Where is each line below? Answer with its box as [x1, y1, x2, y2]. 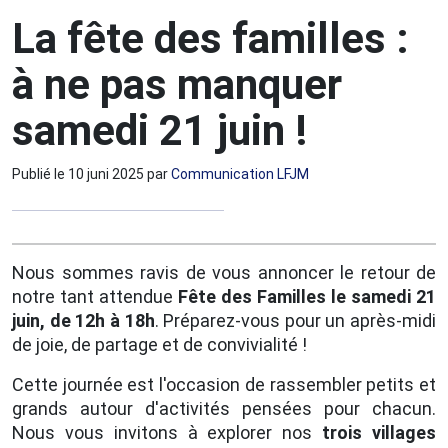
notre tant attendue [12, 285, 178, 307]
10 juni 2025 [68, 165, 144, 182]
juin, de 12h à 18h [12, 309, 155, 331]
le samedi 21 [331, 285, 436, 307]
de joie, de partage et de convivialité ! [12, 333, 307, 355]
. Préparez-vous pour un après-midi [154, 309, 436, 331]
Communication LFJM [171, 165, 309, 182]
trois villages [322, 421, 437, 443]
